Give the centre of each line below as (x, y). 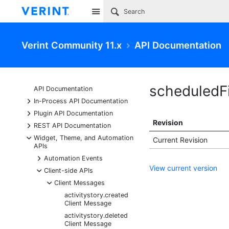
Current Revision (180, 140)
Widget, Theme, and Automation (84, 138)
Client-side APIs (68, 170)
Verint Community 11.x (72, 45)
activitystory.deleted (96, 215)
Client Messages (79, 183)
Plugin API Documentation (73, 113)
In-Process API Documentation (81, 101)
